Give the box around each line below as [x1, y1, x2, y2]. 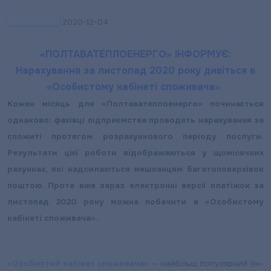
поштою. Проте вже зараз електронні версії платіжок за [7, 180, 264, 191]
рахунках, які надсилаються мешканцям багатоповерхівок [7, 164, 264, 174]
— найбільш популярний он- [149, 258, 264, 269]
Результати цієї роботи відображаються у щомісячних [7, 148, 264, 158]
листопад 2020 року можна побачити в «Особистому [7, 197, 264, 207]
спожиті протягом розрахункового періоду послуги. [7, 131, 264, 142]
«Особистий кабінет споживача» [7, 258, 149, 269]
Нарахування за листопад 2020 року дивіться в [16, 64, 255, 77]
